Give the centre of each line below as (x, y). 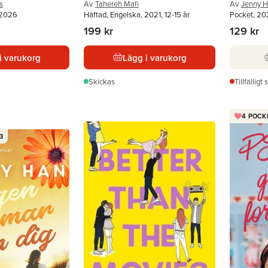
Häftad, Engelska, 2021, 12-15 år (137, 14)
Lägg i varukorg (154, 57)
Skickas (102, 81)
